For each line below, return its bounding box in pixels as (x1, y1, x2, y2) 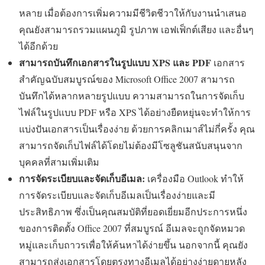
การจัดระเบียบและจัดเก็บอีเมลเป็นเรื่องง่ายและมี (19, 188, 215, 201)
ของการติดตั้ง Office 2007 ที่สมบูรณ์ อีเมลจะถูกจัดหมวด (19, 221, 245, 234)
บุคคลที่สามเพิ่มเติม (19, 155, 99, 168)
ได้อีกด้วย (19, 39, 58, 52)
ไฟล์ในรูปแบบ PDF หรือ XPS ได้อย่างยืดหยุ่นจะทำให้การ (19, 105, 251, 118)
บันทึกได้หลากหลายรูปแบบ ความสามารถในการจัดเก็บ (19, 89, 244, 102)
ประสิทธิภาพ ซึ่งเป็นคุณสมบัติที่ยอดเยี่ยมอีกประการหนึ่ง (19, 205, 247, 218)
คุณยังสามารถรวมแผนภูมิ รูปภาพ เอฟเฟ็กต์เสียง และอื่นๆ (19, 22, 254, 35)
